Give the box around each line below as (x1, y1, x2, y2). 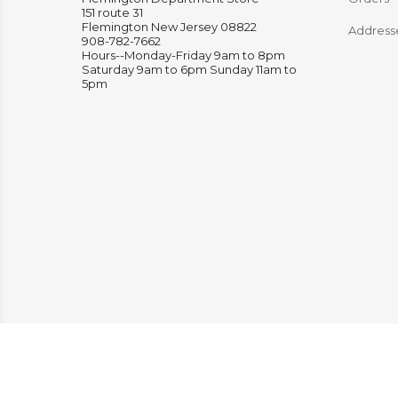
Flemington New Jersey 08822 (82, 19, 257, 34)
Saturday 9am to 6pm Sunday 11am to (82, 61, 297, 76)
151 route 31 (82, 4, 143, 20)
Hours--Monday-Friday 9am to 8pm (82, 47, 285, 62)
